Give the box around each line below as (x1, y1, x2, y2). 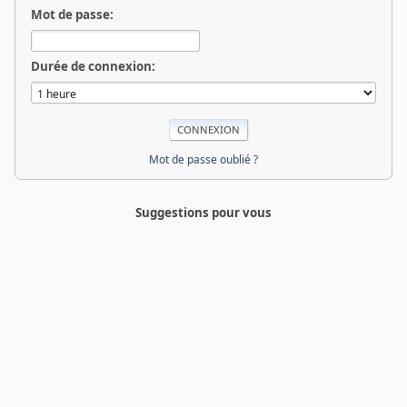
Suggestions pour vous (135, 204, 272, 221)
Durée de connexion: (31, 58, 155, 74)
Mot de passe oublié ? (149, 151, 258, 167)
